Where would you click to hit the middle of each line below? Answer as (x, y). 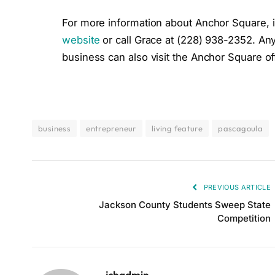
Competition (244, 219)
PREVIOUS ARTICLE (236, 188)
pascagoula (241, 129)
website (81, 40)
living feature (177, 129)
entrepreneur (111, 129)
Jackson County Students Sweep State (185, 205)
